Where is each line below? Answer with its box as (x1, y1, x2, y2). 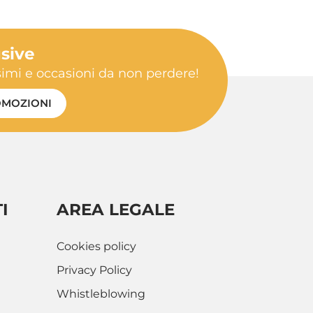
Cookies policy (57, 240, 136, 254)
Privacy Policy (57, 263, 132, 277)
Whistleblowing (57, 287, 145, 301)
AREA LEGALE (57, 200, 175, 220)
